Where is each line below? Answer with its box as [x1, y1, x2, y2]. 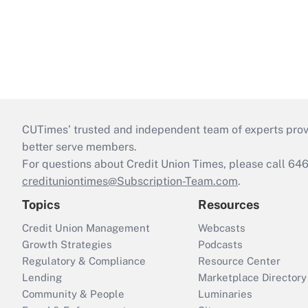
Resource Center [198, 255, 280, 267]
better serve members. [22, 140, 137, 154]
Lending [22, 272, 62, 284]
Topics [22, 197, 60, 212]
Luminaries [198, 288, 252, 300]
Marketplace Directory [198, 272, 307, 284]
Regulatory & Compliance [22, 255, 146, 267]
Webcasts [198, 222, 245, 234]
